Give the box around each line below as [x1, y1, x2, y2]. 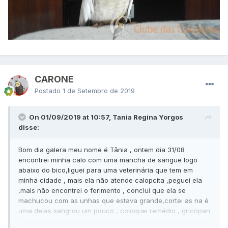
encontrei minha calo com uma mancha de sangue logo [18, 156, 197, 164]
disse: [18, 123, 39, 132]
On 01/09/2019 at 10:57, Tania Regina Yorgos [29, 113, 183, 122]
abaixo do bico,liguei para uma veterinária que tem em [18, 166, 193, 175]
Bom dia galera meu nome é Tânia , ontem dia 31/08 [18, 146, 185, 154]
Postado [35, 87, 63, 95]
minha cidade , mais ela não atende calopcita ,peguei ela [18, 176, 202, 185]
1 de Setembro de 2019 [63, 87, 135, 95]
